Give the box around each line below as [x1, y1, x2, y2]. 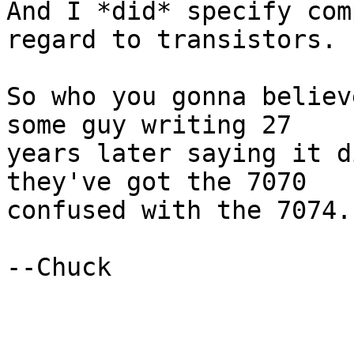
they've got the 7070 [6, 168, 307, 197]
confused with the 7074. [6, 196, 352, 225]
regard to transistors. [6, 25, 337, 55]
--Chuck [6, 253, 111, 282]
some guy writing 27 [6, 111, 292, 140]
